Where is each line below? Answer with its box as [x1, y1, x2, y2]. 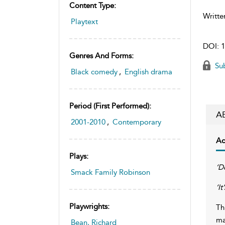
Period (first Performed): [69, 101, 151, 110]
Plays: [69, 151, 88, 161]
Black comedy [71, 67, 118, 76]
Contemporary [113, 117, 161, 127]
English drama [125, 67, 172, 76]
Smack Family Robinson [71, 167, 150, 177]
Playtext [71, 17, 98, 26]
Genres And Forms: [69, 51, 134, 60]
